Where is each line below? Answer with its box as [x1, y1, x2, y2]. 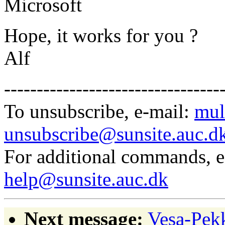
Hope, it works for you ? [4, 24, 198, 46]
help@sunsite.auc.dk [4, 168, 168, 190]
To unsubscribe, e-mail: [4, 100, 194, 122]
